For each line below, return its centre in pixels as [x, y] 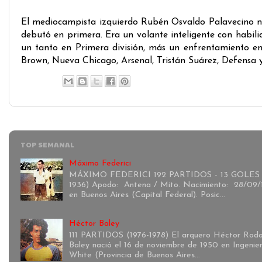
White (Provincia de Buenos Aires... [134, 256]
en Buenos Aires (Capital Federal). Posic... [147, 195]
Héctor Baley [94, 224]
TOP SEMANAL [47, 144]
